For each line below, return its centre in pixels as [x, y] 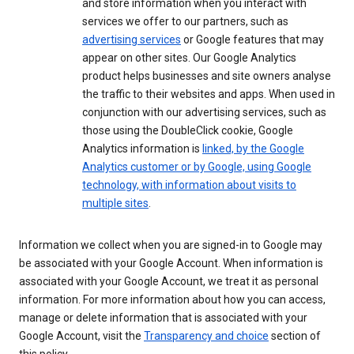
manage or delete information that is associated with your [163, 318]
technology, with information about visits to [189, 185]
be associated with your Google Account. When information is [171, 264]
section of [295, 336]
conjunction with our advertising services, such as [204, 113]
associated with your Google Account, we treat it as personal [169, 282]
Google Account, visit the [81, 336]
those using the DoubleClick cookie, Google [188, 131]
